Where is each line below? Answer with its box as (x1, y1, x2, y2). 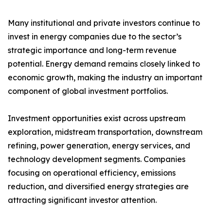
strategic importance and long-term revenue (8, 45, 177, 55)
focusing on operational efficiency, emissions (8, 168, 176, 178)
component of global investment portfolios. (8, 86, 168, 96)
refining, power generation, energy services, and (8, 141, 190, 151)
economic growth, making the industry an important (8, 73, 202, 83)
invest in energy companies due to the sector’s (8, 32, 182, 42)
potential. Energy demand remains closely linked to (8, 59, 200, 69)
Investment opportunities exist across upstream (8, 113, 185, 124)
